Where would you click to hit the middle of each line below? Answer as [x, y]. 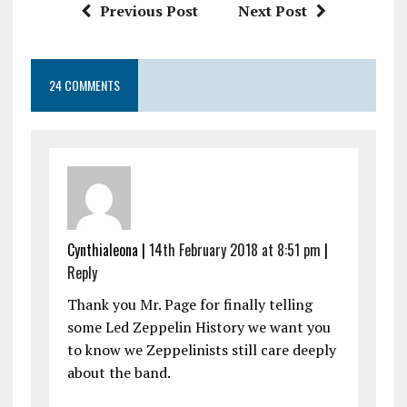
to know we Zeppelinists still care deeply [201, 350]
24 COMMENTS [84, 85]
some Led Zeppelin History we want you [199, 328]
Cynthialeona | [108, 250]
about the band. [119, 373]
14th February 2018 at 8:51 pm [234, 250]
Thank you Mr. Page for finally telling [189, 305]
